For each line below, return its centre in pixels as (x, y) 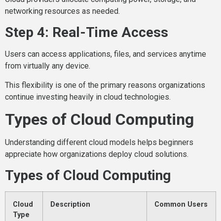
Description (70, 205)
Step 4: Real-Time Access (87, 33)
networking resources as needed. (62, 11)
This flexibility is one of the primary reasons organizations (105, 85)
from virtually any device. (48, 66)
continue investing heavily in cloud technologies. (88, 97)
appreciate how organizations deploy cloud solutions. (97, 154)
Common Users (181, 205)
